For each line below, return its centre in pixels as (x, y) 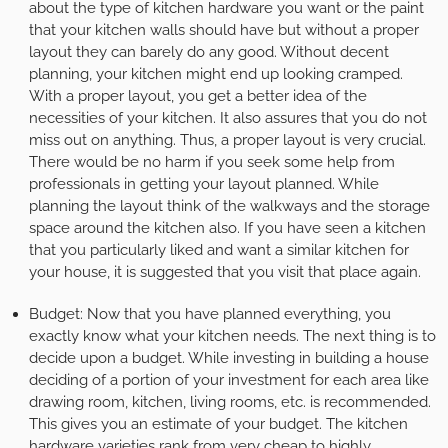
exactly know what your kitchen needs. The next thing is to (232, 335)
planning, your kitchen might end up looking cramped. (215, 73)
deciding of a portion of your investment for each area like (228, 379)
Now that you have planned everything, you (238, 313)
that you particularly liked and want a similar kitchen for (218, 249)
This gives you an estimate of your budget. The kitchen (218, 423)
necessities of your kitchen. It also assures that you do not (227, 117)
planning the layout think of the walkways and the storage (229, 205)
